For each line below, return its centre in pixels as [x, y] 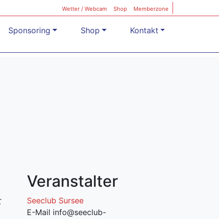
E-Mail [40, 212]
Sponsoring [30, 30]
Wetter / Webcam [85, 9]
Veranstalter [72, 181]
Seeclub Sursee [55, 200]
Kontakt [144, 30]
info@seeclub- [79, 212]
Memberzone [151, 9]
